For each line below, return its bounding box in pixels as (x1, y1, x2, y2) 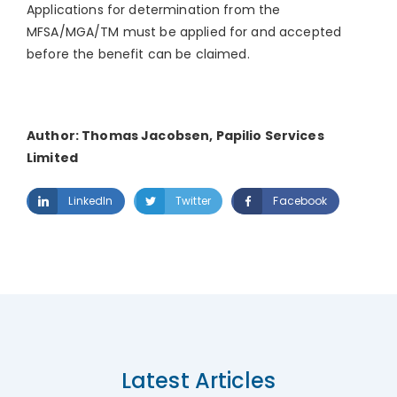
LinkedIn (68, 193, 113, 208)
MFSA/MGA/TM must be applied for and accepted (27, 23, 342, 41)
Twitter (175, 193, 211, 208)
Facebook (273, 193, 328, 208)
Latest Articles (121, 366, 276, 395)
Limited (27, 149, 78, 167)
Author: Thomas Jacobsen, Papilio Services (27, 127, 324, 144)
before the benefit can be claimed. (27, 45, 250, 63)
